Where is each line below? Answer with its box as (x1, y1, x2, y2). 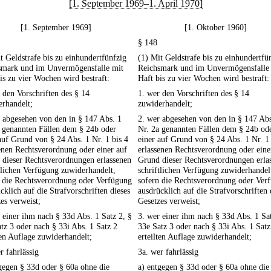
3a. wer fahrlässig (138, 247, 198, 257)
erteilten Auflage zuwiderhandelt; (138, 232, 252, 242)
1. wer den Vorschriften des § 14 (138, 88, 249, 99)
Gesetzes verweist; (138, 196, 200, 206)
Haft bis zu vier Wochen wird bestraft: (138, 73, 269, 83)
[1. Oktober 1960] (184, 22, 247, 33)
